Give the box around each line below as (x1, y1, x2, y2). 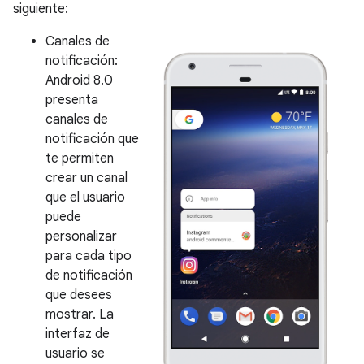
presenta (45, 92, 98, 108)
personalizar (45, 228, 117, 245)
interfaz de (45, 326, 110, 342)
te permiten (45, 150, 114, 167)
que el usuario (45, 189, 125, 206)
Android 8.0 (45, 72, 113, 89)
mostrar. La (45, 306, 114, 323)
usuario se (45, 345, 105, 362)
